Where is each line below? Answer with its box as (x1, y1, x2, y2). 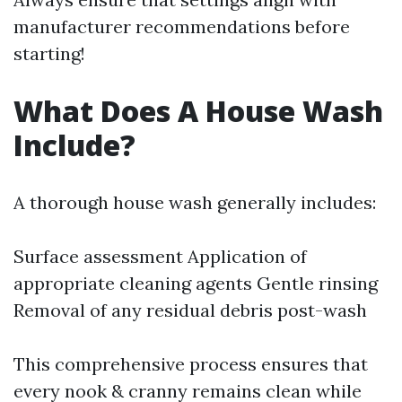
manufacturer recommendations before (13, 15, 350, 38)
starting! (13, 42, 85, 65)
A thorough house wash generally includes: (13, 191, 376, 214)
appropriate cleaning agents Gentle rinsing (13, 272, 378, 294)
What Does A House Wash (13, 92, 383, 130)
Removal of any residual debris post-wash (13, 299, 367, 321)
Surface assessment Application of (13, 245, 307, 267)
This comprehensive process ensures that (13, 353, 368, 375)
